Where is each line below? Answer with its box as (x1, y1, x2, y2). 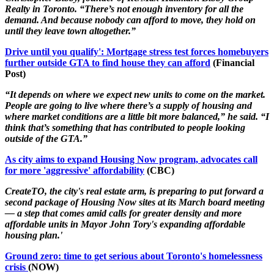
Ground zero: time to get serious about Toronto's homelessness (5, 250, 262, 261)
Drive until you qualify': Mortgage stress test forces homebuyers (5, 46, 268, 57)
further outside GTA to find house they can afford (5, 57, 210, 68)
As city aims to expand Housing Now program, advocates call (5, 154, 257, 165)
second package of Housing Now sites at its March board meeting (5, 196, 265, 207)
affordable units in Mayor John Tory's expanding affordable (5, 218, 245, 229)
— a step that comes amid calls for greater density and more (5, 207, 242, 218)
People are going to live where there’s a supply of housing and (5, 100, 252, 111)
